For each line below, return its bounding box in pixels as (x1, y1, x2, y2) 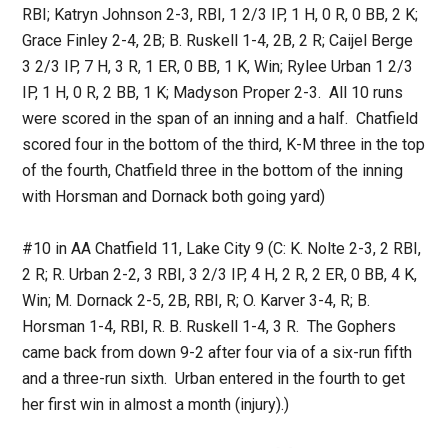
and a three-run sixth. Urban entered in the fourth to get (22, 369, 406, 389)
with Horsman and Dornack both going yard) (22, 187, 330, 207)
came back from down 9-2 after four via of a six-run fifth (22, 343, 413, 363)
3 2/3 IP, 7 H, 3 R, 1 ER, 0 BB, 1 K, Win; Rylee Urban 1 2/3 (22, 57, 414, 77)
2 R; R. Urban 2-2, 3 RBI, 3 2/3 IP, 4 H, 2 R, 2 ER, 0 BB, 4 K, (22, 265, 418, 285)
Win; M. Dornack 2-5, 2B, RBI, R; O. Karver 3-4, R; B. (22, 291, 371, 311)
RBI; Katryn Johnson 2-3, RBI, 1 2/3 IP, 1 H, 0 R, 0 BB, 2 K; (22, 5, 419, 25)
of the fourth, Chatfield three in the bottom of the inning (22, 161, 404, 181)
